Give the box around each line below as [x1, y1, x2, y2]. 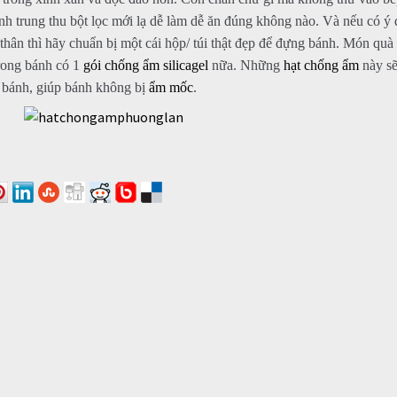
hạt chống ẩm [283, 57, 359, 73]
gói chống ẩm [82, 57, 160, 73]
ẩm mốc [148, 79, 193, 95]
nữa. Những [207, 57, 284, 73]
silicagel [162, 57, 208, 73]
